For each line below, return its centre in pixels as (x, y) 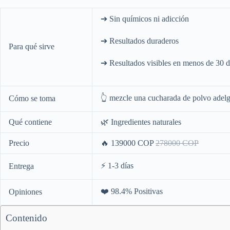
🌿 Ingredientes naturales (141, 122)
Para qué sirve (32, 46)
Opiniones (25, 192)
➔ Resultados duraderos (140, 41)
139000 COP (133, 143)
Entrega (21, 166)
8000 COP (181, 143)
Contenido (26, 218)
